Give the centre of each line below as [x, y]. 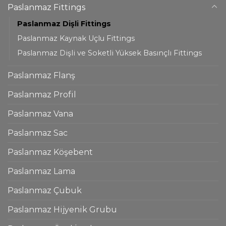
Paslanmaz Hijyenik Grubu [62, 209]
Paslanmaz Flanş [41, 75]
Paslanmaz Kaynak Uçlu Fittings [76, 38]
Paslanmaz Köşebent [50, 152]
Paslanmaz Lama [41, 171]
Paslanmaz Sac [38, 133]
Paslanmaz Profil [42, 94]
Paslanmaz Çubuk [45, 190]
